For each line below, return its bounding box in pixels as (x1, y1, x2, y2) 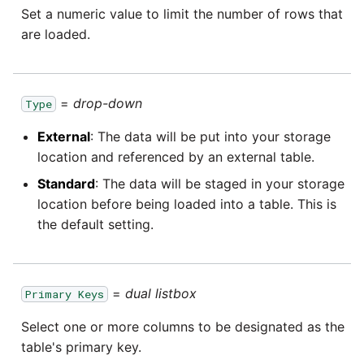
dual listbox (125, 285, 197, 302)
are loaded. (21, 26, 90, 43)
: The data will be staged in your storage (95, 175, 344, 193)
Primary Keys (25, 287, 104, 302)
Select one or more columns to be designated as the (21, 318, 344, 336)
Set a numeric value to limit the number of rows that (21, 6, 343, 23)
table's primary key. (21, 339, 141, 356)
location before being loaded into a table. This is (37, 196, 336, 213)
